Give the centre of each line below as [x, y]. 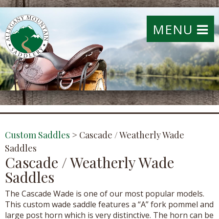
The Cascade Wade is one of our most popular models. [105, 193]
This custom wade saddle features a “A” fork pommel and [109, 204]
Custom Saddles [37, 135]
